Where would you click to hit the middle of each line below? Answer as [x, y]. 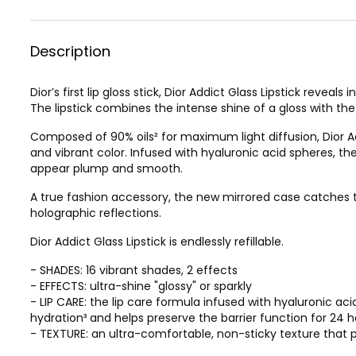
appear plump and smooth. [106, 168]
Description [70, 51]
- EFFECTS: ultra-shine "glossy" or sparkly [141, 286]
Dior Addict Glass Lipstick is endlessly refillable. [157, 241]
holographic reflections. [96, 213]
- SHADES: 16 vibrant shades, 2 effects [134, 270]
